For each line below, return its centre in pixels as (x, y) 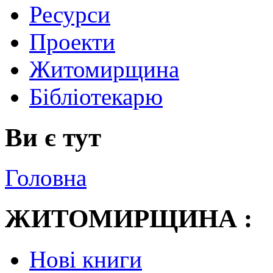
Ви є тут (53, 137)
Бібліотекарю (96, 96)
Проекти (72, 41)
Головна (46, 178)
